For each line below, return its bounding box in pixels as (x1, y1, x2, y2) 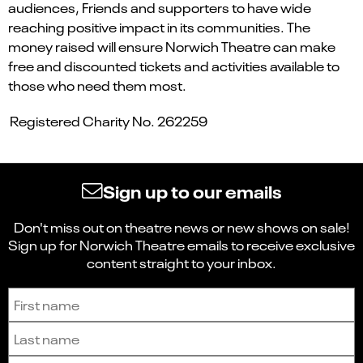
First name (180, 287, 240, 303)
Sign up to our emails (102, 178, 282, 203)
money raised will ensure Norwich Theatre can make (8, 36, 335, 55)
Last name (180, 321, 241, 337)
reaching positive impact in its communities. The (8, 17, 310, 36)
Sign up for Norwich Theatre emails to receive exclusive (8, 235, 355, 254)
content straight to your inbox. (87, 253, 276, 271)
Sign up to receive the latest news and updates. (7, 287, 308, 305)
